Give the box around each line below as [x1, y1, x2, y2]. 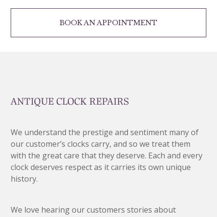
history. [11, 173, 38, 184]
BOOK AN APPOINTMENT [60, 18, 157, 27]
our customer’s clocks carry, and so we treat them [11, 138, 191, 149]
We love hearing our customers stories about [11, 204, 176, 215]
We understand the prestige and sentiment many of [11, 126, 199, 138]
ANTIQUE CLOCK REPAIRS [11, 95, 129, 107]
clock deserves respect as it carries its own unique [11, 161, 191, 172]
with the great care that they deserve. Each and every [11, 150, 203, 161]
